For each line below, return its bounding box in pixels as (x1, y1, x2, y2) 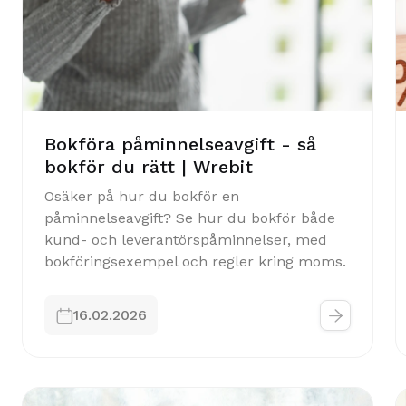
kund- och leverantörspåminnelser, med (44, 231, 327, 248)
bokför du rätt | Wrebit (44, 156, 253, 178)
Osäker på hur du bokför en (44, 188, 239, 205)
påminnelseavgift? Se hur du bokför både (44, 209, 335, 227)
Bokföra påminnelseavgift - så (44, 133, 316, 155)
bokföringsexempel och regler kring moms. (44, 253, 346, 270)
